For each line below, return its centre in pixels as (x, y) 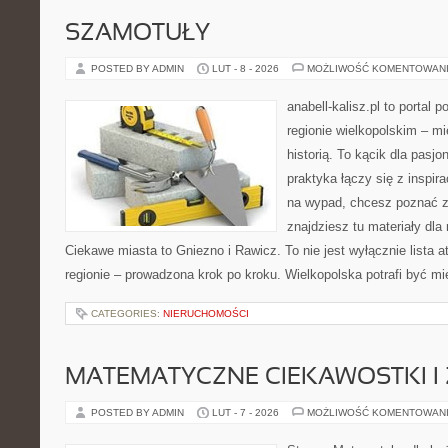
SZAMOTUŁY (137, 34)
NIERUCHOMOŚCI (206, 313)
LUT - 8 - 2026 (245, 68)
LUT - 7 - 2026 (245, 412)
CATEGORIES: (127, 313)
